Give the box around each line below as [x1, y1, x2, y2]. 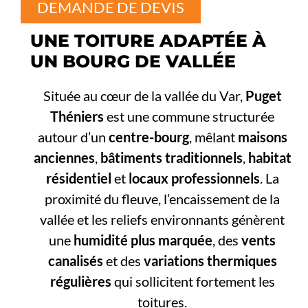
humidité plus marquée [74, 232, 213, 249]
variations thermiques [143, 252, 277, 269]
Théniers [50, 108, 104, 125]
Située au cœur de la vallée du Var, [43, 87, 245, 104]
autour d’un [37, 129, 109, 146]
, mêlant [188, 129, 238, 146]
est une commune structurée [104, 108, 275, 125]
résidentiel [45, 170, 111, 187]
